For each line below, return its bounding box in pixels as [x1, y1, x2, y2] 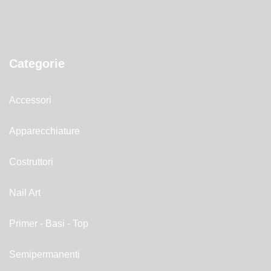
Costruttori [9, 156, 53, 167]
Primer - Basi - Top [9, 218, 88, 229]
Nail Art [9, 187, 41, 198]
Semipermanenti [9, 249, 80, 260]
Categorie [9, 56, 65, 70]
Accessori [9, 94, 51, 105]
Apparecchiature [9, 125, 80, 136]
